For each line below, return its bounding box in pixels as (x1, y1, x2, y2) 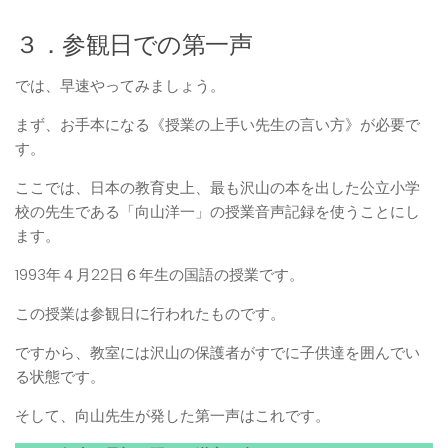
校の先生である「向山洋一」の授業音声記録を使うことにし (15, 201, 420, 223)
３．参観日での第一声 (15, 27, 252, 63)
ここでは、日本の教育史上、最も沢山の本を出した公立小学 (15, 177, 420, 199)
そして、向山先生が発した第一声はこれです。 (15, 405, 330, 427)
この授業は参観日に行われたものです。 (15, 303, 285, 325)
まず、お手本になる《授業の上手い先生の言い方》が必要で (15, 114, 420, 136)
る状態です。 (15, 366, 105, 388)
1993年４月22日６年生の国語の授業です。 (15, 264, 304, 286)
